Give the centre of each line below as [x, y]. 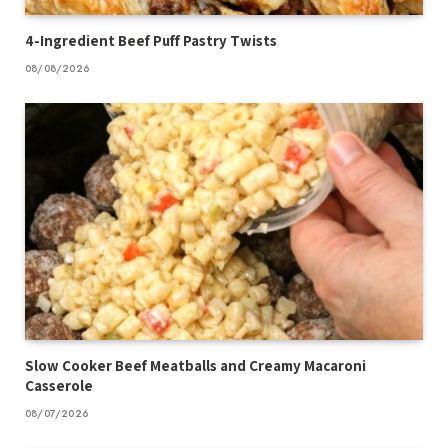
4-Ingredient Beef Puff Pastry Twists [152, 40]
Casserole [59, 385]
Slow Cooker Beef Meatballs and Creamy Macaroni [195, 365]
